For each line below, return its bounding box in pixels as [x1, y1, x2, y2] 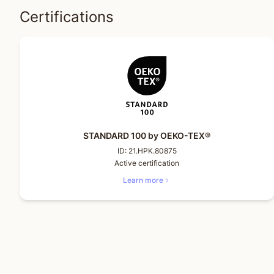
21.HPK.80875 [128, 146, 177, 155]
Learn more [123, 176, 163, 185]
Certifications [20, 8, 114, 26]
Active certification [114, 158, 179, 168]
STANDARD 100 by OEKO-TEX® [83, 130, 210, 141]
